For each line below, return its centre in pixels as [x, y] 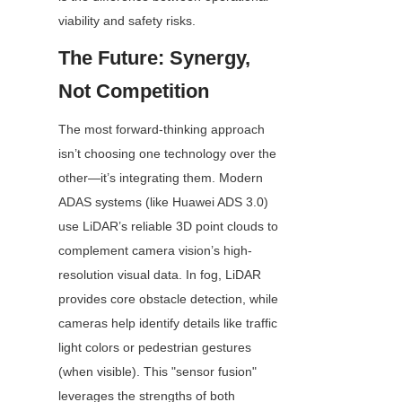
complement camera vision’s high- [155, 251]
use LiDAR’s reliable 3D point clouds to [168, 227]
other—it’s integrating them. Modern [161, 178]
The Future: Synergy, [154, 58]
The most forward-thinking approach [162, 130]
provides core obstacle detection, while [168, 299]
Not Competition [134, 92]
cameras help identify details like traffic [168, 323]
